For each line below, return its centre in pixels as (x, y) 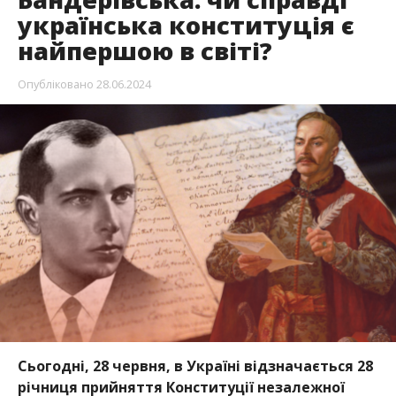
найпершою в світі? (145, 50)
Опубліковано (55, 84)
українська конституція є (186, 25)
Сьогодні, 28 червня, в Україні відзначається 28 (195, 366)
